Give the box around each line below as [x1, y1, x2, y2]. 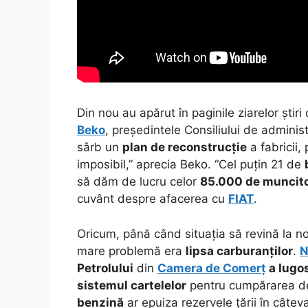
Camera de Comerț [157, 261, 266, 275]
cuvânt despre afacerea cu [77, 192, 228, 206]
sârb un [77, 140, 122, 155]
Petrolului [77, 261, 133, 275]
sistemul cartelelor [77, 278, 186, 292]
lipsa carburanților [186, 243, 293, 258]
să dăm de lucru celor [77, 175, 200, 189]
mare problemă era [77, 243, 186, 258]
